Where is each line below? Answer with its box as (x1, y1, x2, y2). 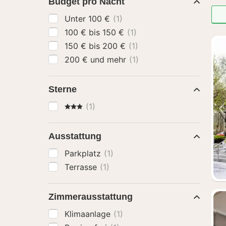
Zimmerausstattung (48, 192, 133, 202)
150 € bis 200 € (102, 41, 128, 51)
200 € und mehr (90, 54, 129, 65)
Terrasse (65, 162, 99, 172)
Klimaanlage (65, 209, 113, 219)
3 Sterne (64, 101, 96, 111)
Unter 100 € (88, 14, 112, 24)
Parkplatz (65, 148, 103, 158)
